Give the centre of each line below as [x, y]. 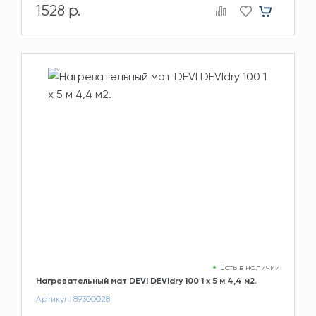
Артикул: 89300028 [73, 299]
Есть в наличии [250, 267]
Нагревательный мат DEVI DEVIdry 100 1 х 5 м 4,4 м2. [146, 280]
